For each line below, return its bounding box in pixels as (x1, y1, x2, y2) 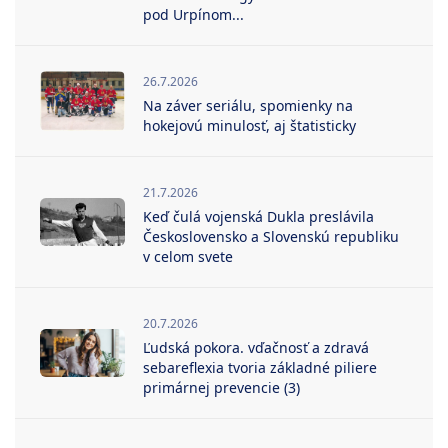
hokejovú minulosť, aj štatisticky (143, 115, 356, 135)
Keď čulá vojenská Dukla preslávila (143, 206, 374, 226)
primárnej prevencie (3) (143, 377, 300, 397)
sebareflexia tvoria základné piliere (143, 357, 377, 377)
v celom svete (143, 246, 233, 266)
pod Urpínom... (143, 4, 244, 24)
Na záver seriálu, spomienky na (143, 95, 353, 115)
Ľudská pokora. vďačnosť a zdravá (143, 337, 369, 357)
